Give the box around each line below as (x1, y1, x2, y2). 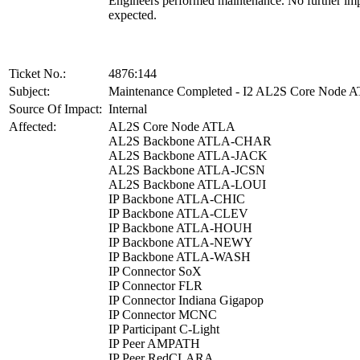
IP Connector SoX (108, 264, 202, 278)
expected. (108, 7, 157, 22)
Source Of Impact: (9, 101, 102, 116)
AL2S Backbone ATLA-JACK (108, 148, 268, 162)
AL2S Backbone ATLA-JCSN (108, 162, 265, 177)
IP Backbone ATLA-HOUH (108, 220, 252, 235)
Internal (108, 101, 147, 116)
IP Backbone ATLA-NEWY (108, 235, 253, 249)
